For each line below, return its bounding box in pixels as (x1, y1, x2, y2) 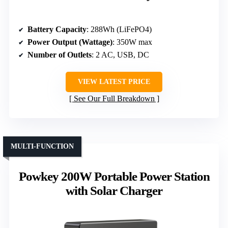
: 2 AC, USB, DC (92, 50, 149, 59)
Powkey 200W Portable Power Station (18, 169, 210, 183)
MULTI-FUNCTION (11, 142, 74, 150)
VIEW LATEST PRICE (78, 77, 150, 85)
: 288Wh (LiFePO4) (87, 24, 152, 34)
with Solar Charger (66, 183, 162, 197)
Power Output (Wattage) (27, 37, 112, 46)
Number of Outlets (27, 50, 92, 59)
